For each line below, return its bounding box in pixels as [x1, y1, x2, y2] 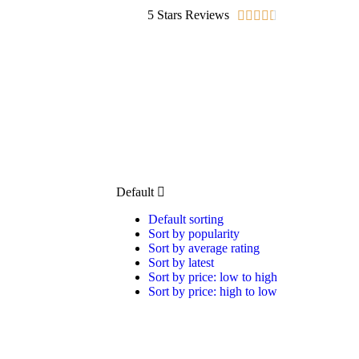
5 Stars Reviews [147, 8, 229, 22]
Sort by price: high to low [147, 284, 277, 298]
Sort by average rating [147, 241, 260, 255]
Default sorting [147, 212, 224, 226]
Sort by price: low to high [147, 270, 277, 284]
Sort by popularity [147, 227, 240, 240]
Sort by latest [147, 256, 214, 269]
